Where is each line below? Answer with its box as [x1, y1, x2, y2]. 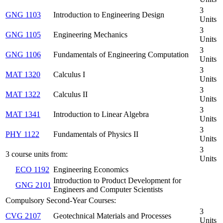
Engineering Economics [53, 165, 128, 174]
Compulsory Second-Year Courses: [5, 196, 116, 205]
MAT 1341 [5, 110, 40, 118]
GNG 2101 [15, 180, 51, 189]
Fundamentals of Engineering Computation [53, 50, 189, 59]
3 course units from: [5, 149, 68, 158]
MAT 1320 [5, 70, 40, 79]
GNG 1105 [5, 30, 41, 39]
